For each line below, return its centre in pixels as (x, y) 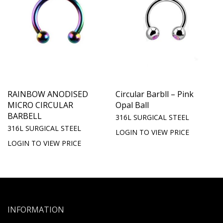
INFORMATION (36, 209)
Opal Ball (132, 105)
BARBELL (25, 116)
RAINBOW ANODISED (48, 94)
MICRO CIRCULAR (40, 105)
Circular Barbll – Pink (155, 94)
